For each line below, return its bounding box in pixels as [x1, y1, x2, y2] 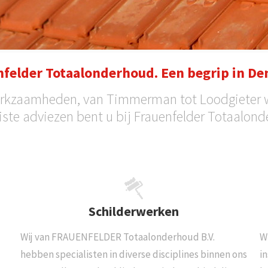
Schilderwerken [89, 203, 179, 220]
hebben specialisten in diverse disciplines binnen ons [20, 248, 247, 261]
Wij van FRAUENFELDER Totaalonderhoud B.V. [20, 230, 215, 244]
